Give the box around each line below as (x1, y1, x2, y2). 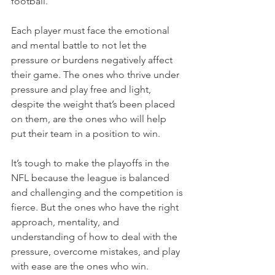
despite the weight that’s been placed (11, 98, 177, 110)
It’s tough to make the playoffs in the (11, 157, 172, 169)
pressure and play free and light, (11, 83, 153, 95)
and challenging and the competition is (11, 187, 185, 198)
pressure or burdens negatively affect (11, 54, 175, 66)
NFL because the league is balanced (11, 172, 172, 184)
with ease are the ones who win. (11, 260, 149, 272)
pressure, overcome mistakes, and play (11, 246, 182, 257)
